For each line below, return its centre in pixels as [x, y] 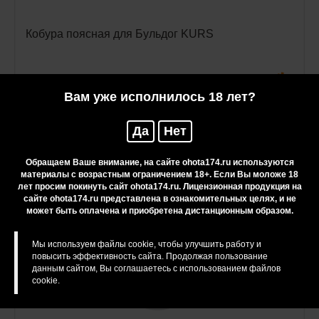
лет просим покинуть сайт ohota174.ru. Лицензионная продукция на [159, 187]
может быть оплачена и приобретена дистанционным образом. [159, 211]
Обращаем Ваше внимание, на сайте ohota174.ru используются [159, 162]
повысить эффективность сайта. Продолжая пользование [150, 256]
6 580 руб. [50, 79]
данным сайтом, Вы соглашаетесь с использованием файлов [156, 268]
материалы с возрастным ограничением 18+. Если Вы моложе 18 [159, 174]
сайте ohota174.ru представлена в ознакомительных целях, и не [159, 199]
